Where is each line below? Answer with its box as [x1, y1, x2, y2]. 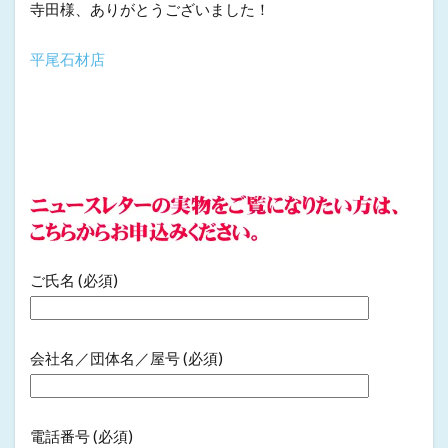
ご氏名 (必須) [30, 271, 118, 290]
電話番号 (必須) [30, 427, 133, 446]
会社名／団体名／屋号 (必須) [30, 349, 223, 368]
